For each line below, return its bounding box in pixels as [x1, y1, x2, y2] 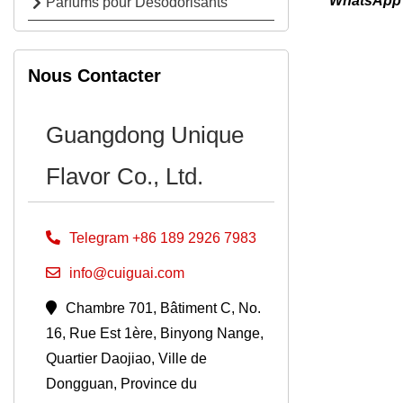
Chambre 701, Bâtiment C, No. [66, 300, 261, 316]
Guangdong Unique [46, 121, 244, 148]
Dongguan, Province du [46, 376, 197, 391]
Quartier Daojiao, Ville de [46, 351, 207, 366]
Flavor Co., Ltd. [46, 163, 203, 190]
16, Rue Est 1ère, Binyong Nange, [46, 326, 264, 341]
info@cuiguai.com [69, 265, 184, 281]
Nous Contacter [28, 66, 161, 85]
